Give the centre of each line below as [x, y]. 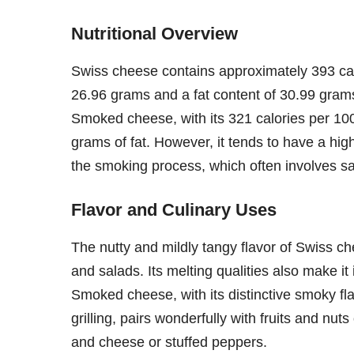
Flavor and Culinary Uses [174, 209]
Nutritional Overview [154, 33]
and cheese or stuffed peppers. [169, 342]
